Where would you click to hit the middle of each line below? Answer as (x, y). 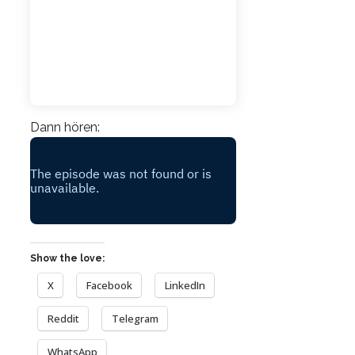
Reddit (63, 318)
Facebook (109, 285)
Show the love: (67, 258)
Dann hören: (65, 127)
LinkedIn (185, 285)
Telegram (135, 318)
